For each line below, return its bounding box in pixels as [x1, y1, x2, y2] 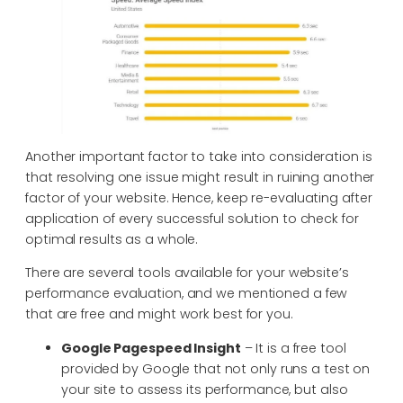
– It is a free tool [240, 338, 346, 357]
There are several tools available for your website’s [25, 264, 349, 282]
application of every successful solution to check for [25, 210, 359, 228]
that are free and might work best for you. [25, 305, 292, 324]
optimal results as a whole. [25, 230, 198, 249]
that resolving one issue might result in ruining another [25, 168, 375, 187]
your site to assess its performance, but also [61, 380, 348, 399]
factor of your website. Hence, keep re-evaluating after [25, 189, 372, 208]
